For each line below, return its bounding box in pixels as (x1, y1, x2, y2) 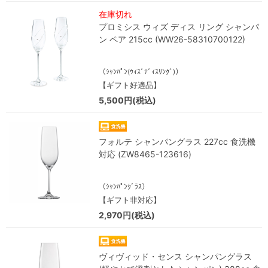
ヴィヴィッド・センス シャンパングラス (99, 251, 252, 261)
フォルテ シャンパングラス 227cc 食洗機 (99, 136, 255, 147)
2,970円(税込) (99, 210, 155, 220)
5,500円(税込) (99, 95, 156, 105)
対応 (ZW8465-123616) (99, 149, 191, 159)
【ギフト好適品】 (99, 80, 161, 90)
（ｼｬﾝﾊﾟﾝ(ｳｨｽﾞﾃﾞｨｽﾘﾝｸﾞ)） (99, 67, 182, 76)
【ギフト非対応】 (99, 195, 161, 205)
